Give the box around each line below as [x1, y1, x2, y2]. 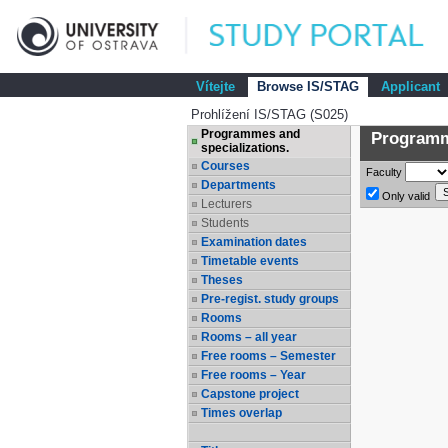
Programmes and [201, 127, 300, 141]
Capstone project [201, 387, 299, 401]
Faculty [366, 166, 402, 178]
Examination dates [201, 235, 307, 249]
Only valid [379, 190, 430, 202]
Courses [201, 159, 250, 173]
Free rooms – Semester [201, 349, 336, 363]
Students [201, 216, 249, 230]
